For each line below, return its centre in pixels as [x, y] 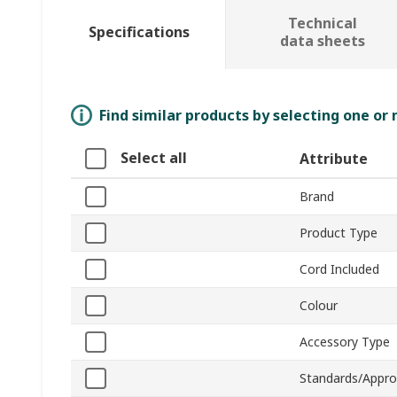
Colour [319, 306]
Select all [154, 158]
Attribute [334, 159]
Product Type [339, 233]
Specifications [139, 32]
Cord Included [339, 269]
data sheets [322, 41]
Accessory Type [345, 342]
